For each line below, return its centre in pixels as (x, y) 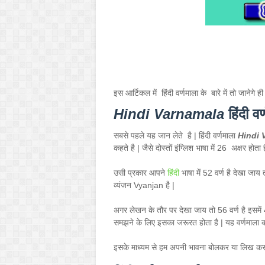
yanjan (151, 185)
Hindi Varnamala (171, 114)
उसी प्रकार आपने (140, 173)
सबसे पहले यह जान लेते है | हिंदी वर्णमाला (176, 135)
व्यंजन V (126, 185)
